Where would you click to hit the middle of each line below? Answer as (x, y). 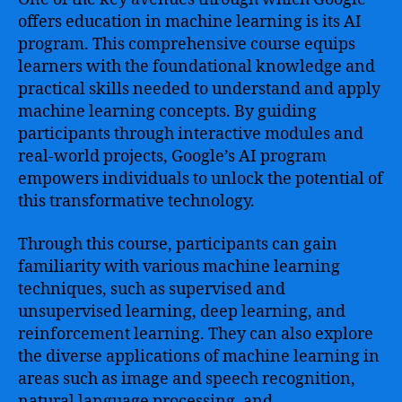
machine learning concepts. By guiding (167, 112)
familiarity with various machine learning (179, 267)
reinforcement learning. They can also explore (196, 334)
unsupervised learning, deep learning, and (182, 311)
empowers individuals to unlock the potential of (201, 179)
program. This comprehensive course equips (187, 44)
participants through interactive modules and (191, 134)
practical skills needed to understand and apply (199, 89)
